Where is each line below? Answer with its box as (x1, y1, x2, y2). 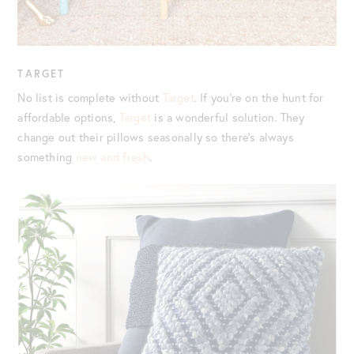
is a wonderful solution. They (151, 109, 305, 125)
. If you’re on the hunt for (194, 89, 324, 105)
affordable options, (17, 109, 119, 125)
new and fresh (75, 149, 150, 164)
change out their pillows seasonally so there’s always (17, 129, 294, 145)
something (17, 149, 76, 164)
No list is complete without (17, 89, 163, 105)
